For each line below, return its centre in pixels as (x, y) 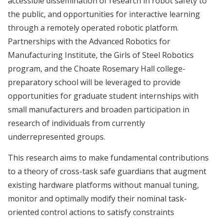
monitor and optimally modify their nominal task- (97, 198)
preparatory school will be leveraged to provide (94, 82)
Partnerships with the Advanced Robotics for (89, 42)
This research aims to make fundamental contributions (108, 157)
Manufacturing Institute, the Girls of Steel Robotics (101, 55)
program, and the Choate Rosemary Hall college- (97, 69)
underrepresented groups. (56, 137)
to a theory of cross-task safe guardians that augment (107, 171)
